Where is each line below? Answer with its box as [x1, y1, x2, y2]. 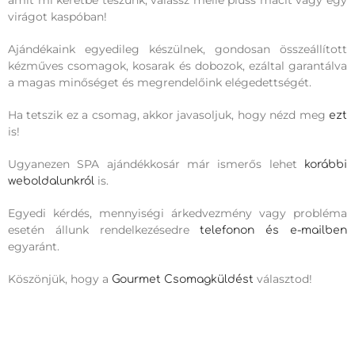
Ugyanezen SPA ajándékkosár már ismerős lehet [8, 157, 304, 172]
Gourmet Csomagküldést [112, 273, 254, 286]
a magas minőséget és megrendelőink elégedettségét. [8, 75, 311, 90]
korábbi [304, 158, 347, 171]
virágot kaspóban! [8, 10, 107, 25]
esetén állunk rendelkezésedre [8, 223, 200, 238]
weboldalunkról [8, 175, 94, 188]
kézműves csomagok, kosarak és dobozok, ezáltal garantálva [8, 59, 347, 74]
